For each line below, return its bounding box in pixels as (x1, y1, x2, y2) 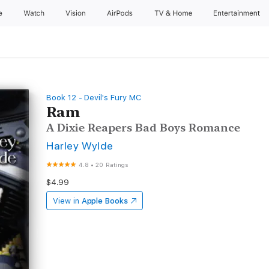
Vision (65, 9, 87, 17)
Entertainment (214, 9, 262, 17)
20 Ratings (95, 161, 129, 168)
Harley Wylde (46, 139, 113, 152)
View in (53, 196, 79, 205)
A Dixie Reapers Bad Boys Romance (46, 121, 241, 134)
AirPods (106, 9, 135, 17)
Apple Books (81, 196, 128, 205)
